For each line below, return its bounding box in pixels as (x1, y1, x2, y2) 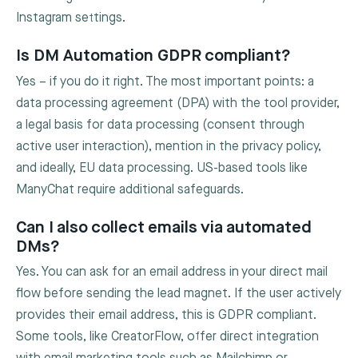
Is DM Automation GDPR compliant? (16, 46, 291, 66)
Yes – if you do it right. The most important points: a (16, 74, 314, 89)
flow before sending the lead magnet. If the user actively (16, 286, 341, 302)
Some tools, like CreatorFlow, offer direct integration (16, 329, 319, 345)
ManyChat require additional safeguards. (16, 181, 244, 197)
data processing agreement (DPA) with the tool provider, (16, 95, 340, 111)
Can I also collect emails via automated (16, 217, 312, 237)
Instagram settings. (16, 10, 125, 26)
